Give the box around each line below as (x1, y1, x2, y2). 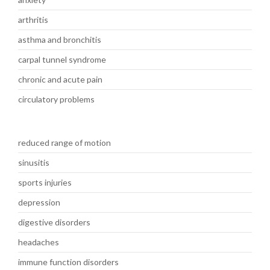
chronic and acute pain (18, 74, 102, 84)
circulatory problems (18, 94, 95, 104)
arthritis (18, 14, 48, 25)
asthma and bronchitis (18, 34, 101, 45)
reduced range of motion (18, 137, 111, 148)
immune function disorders (18, 257, 119, 267)
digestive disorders (18, 217, 90, 227)
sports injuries (18, 177, 72, 187)
